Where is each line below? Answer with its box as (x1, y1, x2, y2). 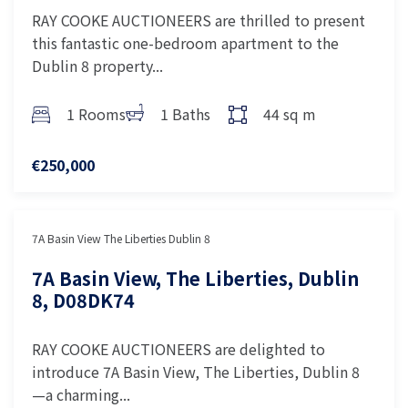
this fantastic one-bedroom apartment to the (32, 32, 339, 54)
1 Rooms (66, 103, 126, 125)
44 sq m (263, 103, 316, 125)
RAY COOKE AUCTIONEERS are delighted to (32, 338, 325, 360)
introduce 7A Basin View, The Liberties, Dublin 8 (32, 361, 360, 382)
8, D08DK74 (32, 287, 135, 313)
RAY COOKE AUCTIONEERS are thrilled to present (32, 9, 365, 31)
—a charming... (32, 383, 130, 405)
